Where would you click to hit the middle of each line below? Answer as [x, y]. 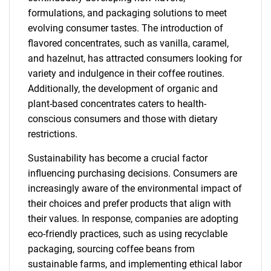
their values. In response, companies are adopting [133, 219]
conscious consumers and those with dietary [123, 119]
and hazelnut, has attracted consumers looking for [135, 58]
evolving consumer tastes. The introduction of [126, 28]
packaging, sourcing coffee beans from [111, 249]
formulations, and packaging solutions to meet [127, 13]
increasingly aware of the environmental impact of [135, 188]
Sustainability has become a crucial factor [118, 158]
